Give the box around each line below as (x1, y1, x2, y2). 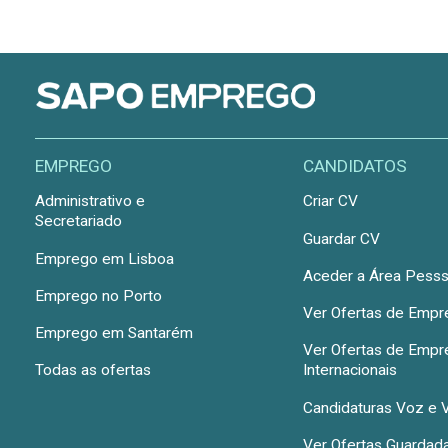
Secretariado (34, 212, 122, 231)
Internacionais (303, 361, 398, 380)
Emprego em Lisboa (34, 249, 174, 268)
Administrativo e (34, 192, 145, 211)
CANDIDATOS (303, 156, 408, 177)
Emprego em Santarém (34, 324, 193, 343)
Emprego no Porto (34, 286, 162, 305)
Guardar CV (303, 229, 381, 248)
